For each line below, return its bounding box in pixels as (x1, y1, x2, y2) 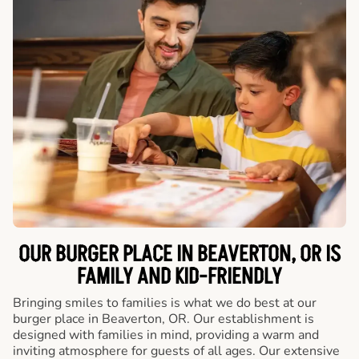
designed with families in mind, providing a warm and (13, 326, 319, 344)
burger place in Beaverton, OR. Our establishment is (13, 310, 314, 328)
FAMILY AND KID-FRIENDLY (77, 262, 282, 292)
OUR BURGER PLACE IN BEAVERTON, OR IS (18, 240, 341, 270)
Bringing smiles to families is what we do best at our (13, 294, 317, 312)
